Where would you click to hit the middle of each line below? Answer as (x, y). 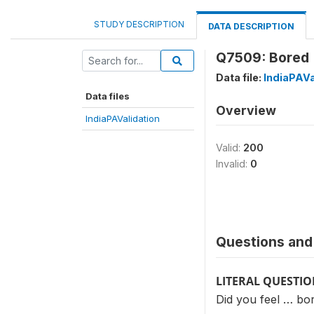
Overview (246, 110)
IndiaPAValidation (123, 118)
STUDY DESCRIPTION (139, 24)
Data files (108, 96)
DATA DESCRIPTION (251, 26)
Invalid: (233, 164)
